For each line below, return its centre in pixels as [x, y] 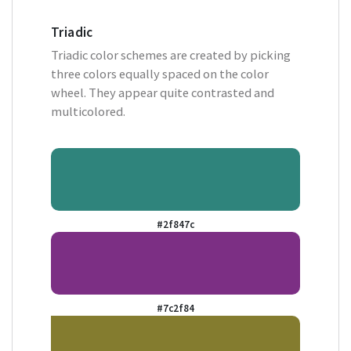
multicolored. [88, 111]
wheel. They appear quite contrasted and [163, 92]
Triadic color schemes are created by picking [171, 55]
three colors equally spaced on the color [160, 74]
